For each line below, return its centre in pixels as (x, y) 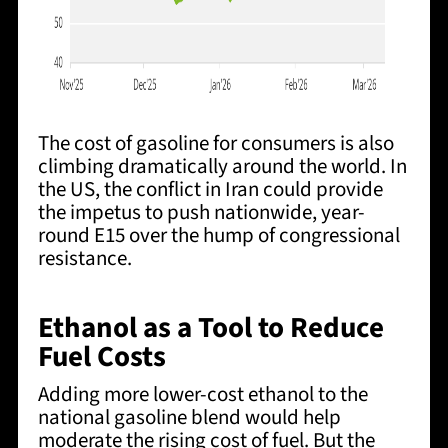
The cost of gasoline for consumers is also (215, 143)
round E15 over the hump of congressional (218, 235)
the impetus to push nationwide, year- (201, 212)
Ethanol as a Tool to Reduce (210, 328)
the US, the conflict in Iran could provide (210, 189)
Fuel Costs (101, 357)
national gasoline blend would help (189, 417)
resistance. (84, 258)
